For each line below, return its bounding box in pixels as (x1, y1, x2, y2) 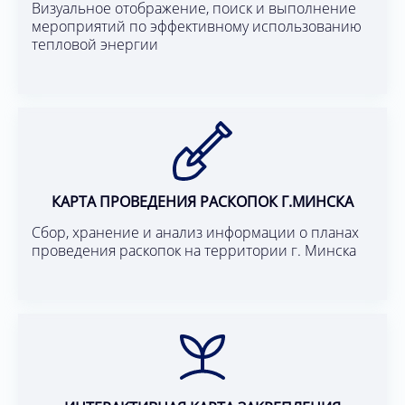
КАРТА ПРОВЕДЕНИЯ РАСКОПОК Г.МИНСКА (52, 192, 353, 212)
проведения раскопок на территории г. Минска (32, 240, 356, 261)
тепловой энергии (32, 34, 158, 55)
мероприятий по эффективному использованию (32, 16, 362, 37)
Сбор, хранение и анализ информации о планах (32, 222, 359, 243)
